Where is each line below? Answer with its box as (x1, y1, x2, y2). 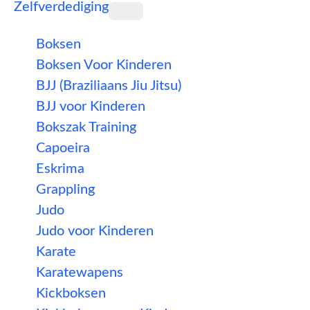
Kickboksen (36, 286, 106, 300)
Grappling (36, 183, 95, 197)
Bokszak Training (36, 120, 136, 134)
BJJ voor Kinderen (36, 100, 145, 113)
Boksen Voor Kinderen (36, 58, 172, 72)
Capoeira (36, 141, 90, 155)
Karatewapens (36, 266, 123, 280)
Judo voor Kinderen (36, 224, 154, 238)
